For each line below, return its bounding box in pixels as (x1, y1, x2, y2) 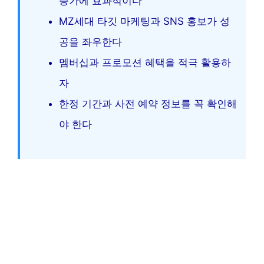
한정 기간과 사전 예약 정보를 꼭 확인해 (59, 98, 237, 110)
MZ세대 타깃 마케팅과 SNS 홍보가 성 (59, 15, 230, 28)
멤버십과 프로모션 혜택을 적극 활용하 (59, 57, 231, 69)
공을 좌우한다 (59, 36, 122, 48)
